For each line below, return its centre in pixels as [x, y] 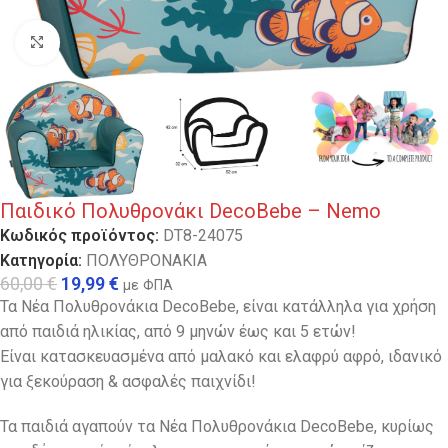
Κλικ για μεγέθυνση [128, 42]
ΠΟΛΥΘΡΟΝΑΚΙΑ [146, 261]
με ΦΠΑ [148, 286]
